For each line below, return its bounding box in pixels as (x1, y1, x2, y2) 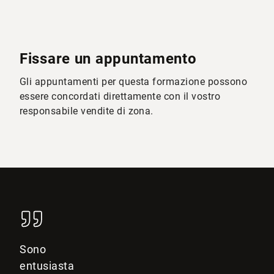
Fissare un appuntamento (20, 50, 197, 67)
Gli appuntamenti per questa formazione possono (20, 76, 248, 87)
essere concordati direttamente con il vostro (20, 91, 221, 102)
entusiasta (20, 259, 75, 272)
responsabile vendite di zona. (20, 105, 154, 117)
